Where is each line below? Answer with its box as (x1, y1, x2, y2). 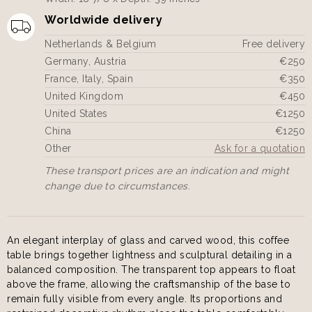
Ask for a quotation (214, 142, 305, 154)
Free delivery (242, 38, 305, 49)
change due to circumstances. (45, 180, 191, 192)
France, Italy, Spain (45, 72, 133, 84)
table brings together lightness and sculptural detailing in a (7, 249, 292, 260)
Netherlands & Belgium (45, 38, 157, 49)
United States (45, 107, 108, 119)
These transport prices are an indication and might (45, 164, 289, 176)
